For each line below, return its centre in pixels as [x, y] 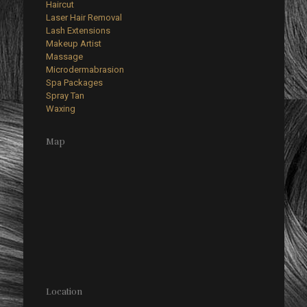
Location [64, 292]
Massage [64, 56]
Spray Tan [65, 95]
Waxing [61, 108]
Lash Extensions [78, 30]
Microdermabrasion [85, 69]
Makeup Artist [74, 43]
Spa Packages [74, 82]
